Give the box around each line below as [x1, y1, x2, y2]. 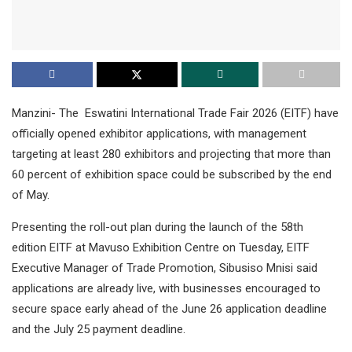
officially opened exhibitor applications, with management [12, 126, 306, 141]
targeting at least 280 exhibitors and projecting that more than [12, 147, 331, 162]
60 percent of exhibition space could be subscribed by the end [12, 167, 332, 182]
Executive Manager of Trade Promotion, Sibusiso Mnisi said [12, 261, 317, 276]
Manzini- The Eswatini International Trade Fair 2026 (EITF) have [12, 106, 339, 121]
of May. [12, 188, 49, 203]
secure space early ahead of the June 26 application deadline [12, 302, 327, 317]
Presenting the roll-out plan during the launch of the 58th [12, 220, 303, 235]
